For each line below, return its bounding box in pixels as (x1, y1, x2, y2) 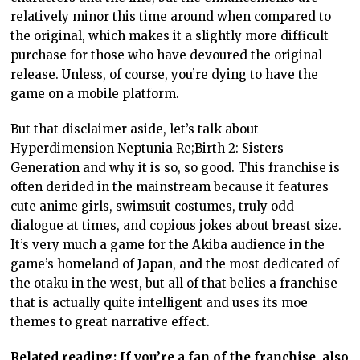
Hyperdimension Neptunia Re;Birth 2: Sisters (10, 140, 284, 156)
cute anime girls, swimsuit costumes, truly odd (10, 198, 295, 214)
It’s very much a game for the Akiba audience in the (10, 236, 325, 252)
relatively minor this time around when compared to (10, 8, 332, 24)
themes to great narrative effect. (10, 313, 211, 329)
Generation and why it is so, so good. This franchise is (10, 159, 341, 175)
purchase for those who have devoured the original (10, 47, 323, 63)
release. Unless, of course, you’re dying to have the (10, 66, 319, 82)
